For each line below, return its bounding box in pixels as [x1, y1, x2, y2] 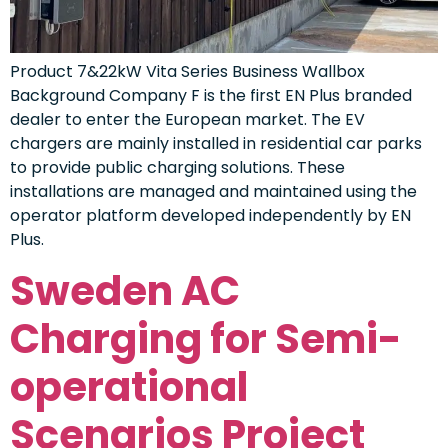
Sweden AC [10, 262, 240, 319]
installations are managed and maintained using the [10, 180, 417, 204]
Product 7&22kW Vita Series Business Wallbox [10, 60, 365, 84]
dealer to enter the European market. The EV [10, 108, 365, 132]
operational [10, 358, 248, 415]
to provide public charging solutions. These [10, 156, 345, 180]
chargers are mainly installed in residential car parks [10, 132, 422, 156]
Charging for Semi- [10, 310, 402, 367]
